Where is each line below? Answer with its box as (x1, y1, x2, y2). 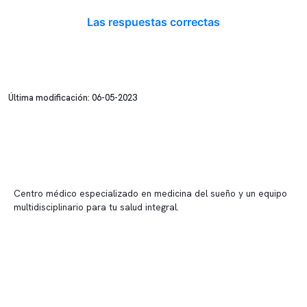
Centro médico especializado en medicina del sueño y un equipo (14, 187, 287, 199)
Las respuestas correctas (87, 15, 220, 29)
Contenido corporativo (14, 269, 127, 283)
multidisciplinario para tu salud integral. (14, 201, 179, 213)
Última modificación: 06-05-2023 (8, 92, 137, 103)
